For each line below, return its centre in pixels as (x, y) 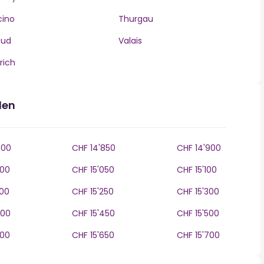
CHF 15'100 (197, 170)
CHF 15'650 (93, 235)
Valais (130, 41)
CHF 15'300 (198, 192)
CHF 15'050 (93, 170)
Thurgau (136, 19)
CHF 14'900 (199, 148)
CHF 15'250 (93, 192)
